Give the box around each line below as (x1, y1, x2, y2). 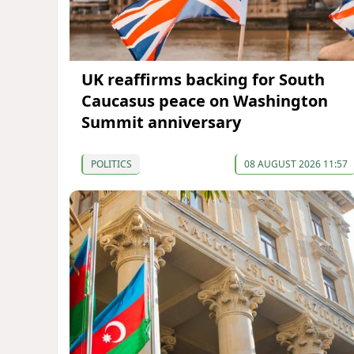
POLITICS (91, 156, 132, 171)
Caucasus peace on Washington (81, 89, 328, 111)
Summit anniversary (81, 111, 241, 133)
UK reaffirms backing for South (81, 68, 325, 90)
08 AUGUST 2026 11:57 (243, 156, 348, 171)
